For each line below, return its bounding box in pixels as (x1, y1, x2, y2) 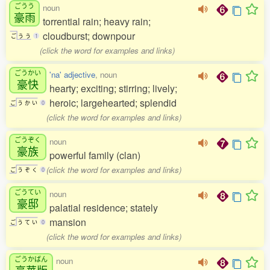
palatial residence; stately (49, 201, 158, 215)
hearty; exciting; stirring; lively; (49, 81, 177, 96)
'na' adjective (49, 69, 95, 81)
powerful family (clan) (49, 148, 140, 163)
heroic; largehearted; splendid (49, 96, 177, 110)
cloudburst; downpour (43, 29, 135, 43)
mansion (49, 215, 86, 230)
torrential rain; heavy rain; (43, 14, 151, 29)
